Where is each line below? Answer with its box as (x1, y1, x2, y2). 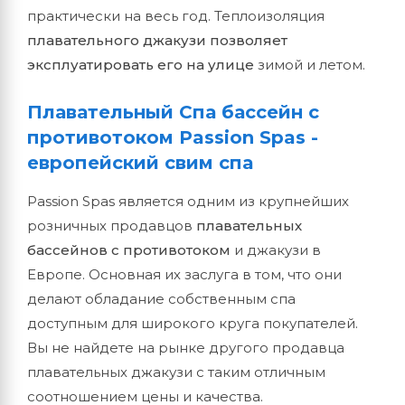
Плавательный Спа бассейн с (27, 101, 319, 123)
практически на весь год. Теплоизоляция (27, 7, 325, 24)
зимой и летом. (254, 56, 365, 73)
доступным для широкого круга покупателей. (27, 315, 358, 332)
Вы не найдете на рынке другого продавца (27, 339, 344, 356)
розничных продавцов (27, 217, 196, 234)
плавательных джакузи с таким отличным (27, 363, 325, 381)
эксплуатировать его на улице (27, 56, 254, 73)
